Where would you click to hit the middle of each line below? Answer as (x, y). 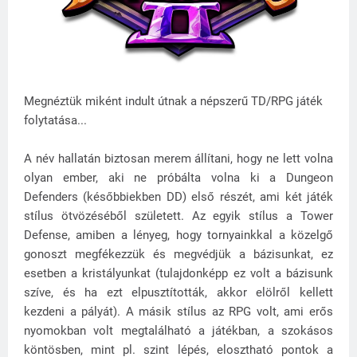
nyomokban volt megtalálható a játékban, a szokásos (178, 330)
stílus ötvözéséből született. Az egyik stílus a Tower (178, 216)
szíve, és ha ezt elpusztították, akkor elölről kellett (178, 292)
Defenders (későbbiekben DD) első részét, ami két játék (178, 196)
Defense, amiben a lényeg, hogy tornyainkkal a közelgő (178, 235)
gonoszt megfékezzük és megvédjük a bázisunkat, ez (178, 254)
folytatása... (55, 120)
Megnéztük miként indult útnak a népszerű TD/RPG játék (173, 101)
